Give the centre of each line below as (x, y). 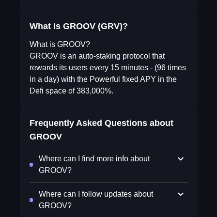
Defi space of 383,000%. (71, 91)
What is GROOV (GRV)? (78, 26)
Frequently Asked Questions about (101, 123)
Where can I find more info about (94, 159)
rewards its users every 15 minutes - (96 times (108, 68)
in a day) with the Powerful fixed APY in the (103, 79)
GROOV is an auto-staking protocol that (97, 56)
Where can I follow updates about (96, 194)
